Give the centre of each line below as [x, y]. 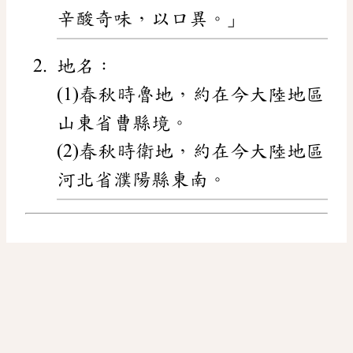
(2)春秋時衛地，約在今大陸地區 [191, 152]
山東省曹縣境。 [123, 123]
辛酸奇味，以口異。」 [151, 19]
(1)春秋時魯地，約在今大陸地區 [191, 95]
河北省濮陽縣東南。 [142, 180]
